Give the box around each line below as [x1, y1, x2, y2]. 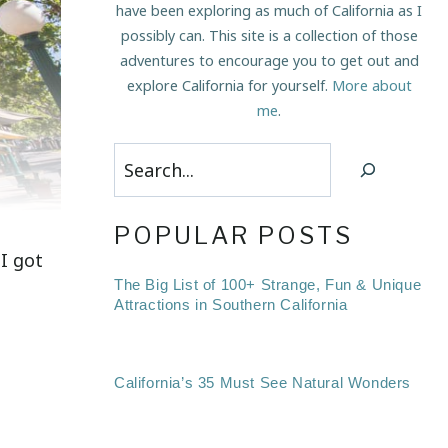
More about [331, 75, 412, 95]
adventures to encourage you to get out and [119, 50, 419, 70]
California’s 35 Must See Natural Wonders [114, 374, 411, 392]
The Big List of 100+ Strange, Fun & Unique [114, 276, 422, 294]
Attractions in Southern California [114, 296, 348, 314]
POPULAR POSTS [114, 221, 353, 251]
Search [113, 146, 171, 171]
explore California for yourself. [126, 75, 332, 95]
